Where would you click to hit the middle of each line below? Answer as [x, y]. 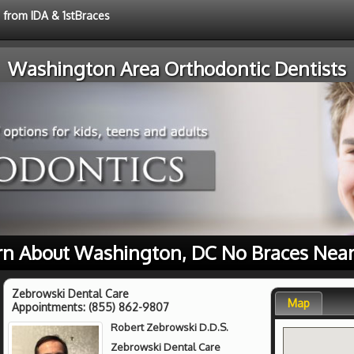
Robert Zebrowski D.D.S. [170, 327]
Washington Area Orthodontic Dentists [177, 68]
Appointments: [50, 307]
